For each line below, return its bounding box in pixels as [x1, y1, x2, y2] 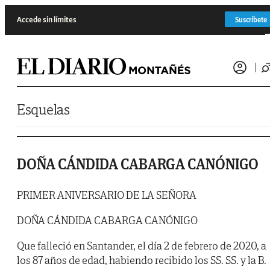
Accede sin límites [17, 14, 77, 25]
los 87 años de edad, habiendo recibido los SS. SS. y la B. [17, 253, 266, 268]
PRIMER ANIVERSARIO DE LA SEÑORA [17, 188, 196, 202]
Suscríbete [235, 14, 267, 24]
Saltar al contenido [4, 4, 61, 13]
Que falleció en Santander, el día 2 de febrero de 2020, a [17, 239, 266, 253]
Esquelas [17, 100, 70, 119]
